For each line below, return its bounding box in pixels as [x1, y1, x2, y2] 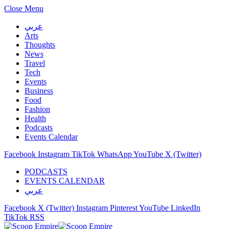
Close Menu [4, 4, 43, 13]
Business [25, 86, 53, 95]
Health [25, 114, 46, 123]
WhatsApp [97, 150, 132, 158]
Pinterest [110, 203, 138, 212]
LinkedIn [171, 203, 200, 212]
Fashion [25, 105, 50, 113]
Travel [25, 59, 45, 67]
